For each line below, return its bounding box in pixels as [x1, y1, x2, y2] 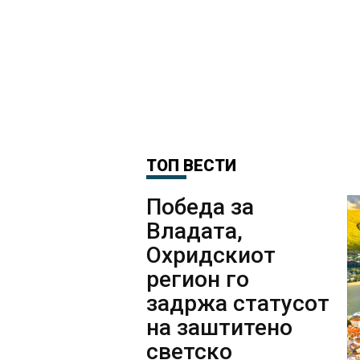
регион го [146, 266, 249, 293]
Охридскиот [146, 242, 276, 269]
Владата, [146, 218, 243, 245]
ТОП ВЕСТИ [146, 156, 236, 176]
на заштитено [146, 314, 292, 342]
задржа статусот [146, 290, 329, 317]
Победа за [146, 194, 254, 221]
